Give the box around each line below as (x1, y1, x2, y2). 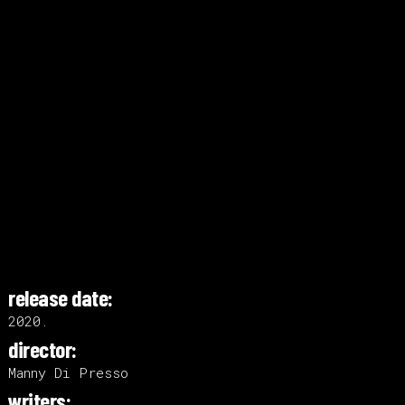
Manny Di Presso (8, 363, 129, 381)
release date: (8, 284, 113, 311)
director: (8, 335, 77, 363)
